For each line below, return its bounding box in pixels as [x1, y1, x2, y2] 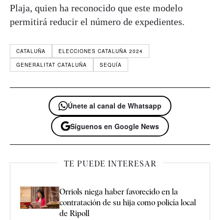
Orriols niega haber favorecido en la [59, 187, 178, 196]
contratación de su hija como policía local [59, 197, 196, 207]
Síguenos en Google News [70, 121, 159, 131]
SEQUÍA [100, 61, 122, 69]
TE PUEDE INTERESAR [63, 159, 157, 168]
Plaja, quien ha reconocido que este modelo [10, 2, 183, 14]
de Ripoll [59, 208, 89, 218]
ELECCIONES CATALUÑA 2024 [58, 48, 143, 55]
